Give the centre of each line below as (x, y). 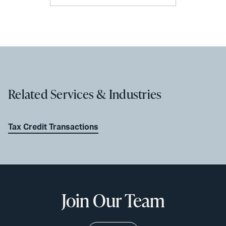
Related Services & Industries (85, 94)
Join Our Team (113, 200)
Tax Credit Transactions (53, 127)
